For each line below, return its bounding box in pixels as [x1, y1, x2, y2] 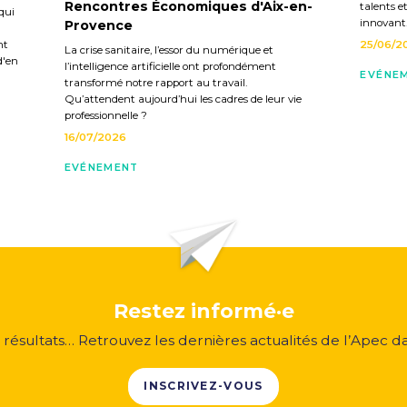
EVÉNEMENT [64, 162, 139, 174]
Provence [64, 16, 133, 34]
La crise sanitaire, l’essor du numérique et [64, 43, 273, 56]
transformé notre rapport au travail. [64, 75, 247, 89]
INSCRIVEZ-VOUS [144, 379, 263, 393]
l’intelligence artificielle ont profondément [64, 59, 276, 73]
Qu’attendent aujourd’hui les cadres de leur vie [64, 92, 302, 105]
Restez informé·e [113, 298, 294, 323]
